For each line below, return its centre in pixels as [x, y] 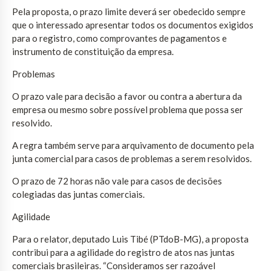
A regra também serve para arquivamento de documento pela [133, 145]
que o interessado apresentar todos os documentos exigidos [133, 25]
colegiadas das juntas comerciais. [78, 194]
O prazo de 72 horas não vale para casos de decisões [117, 181]
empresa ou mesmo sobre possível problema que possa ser [128, 110]
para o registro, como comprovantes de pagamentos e [119, 38]
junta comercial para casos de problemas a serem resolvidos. [132, 159]
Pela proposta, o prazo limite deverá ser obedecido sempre [129, 12]
